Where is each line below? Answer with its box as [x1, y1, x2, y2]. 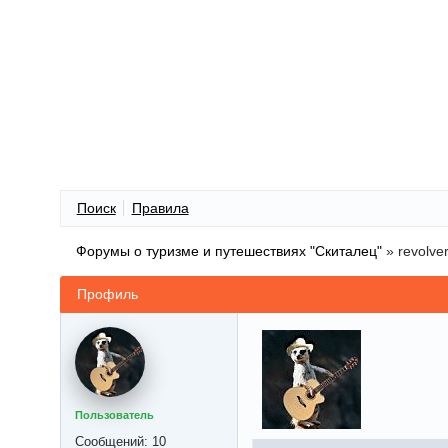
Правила [131, 200, 189, 216]
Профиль [76, 286, 138, 303]
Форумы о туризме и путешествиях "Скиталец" [75, 243, 382, 259]
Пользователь [75, 409, 154, 422]
